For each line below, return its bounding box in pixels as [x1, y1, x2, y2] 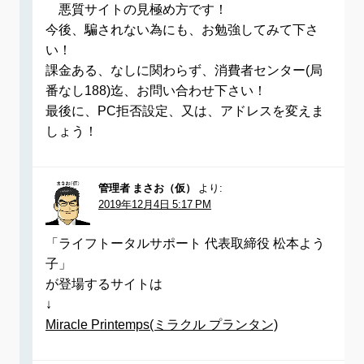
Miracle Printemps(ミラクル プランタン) [45, 318, 278, 331]
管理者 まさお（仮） [98, 183, 196, 194]
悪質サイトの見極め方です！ [45, 2, 227, 16]
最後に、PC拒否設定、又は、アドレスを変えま [45, 104, 324, 118]
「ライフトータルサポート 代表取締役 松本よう [45, 236, 325, 250]
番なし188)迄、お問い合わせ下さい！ [45, 84, 266, 97]
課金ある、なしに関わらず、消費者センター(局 [45, 63, 323, 77]
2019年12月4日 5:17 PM [98, 199, 211, 210]
